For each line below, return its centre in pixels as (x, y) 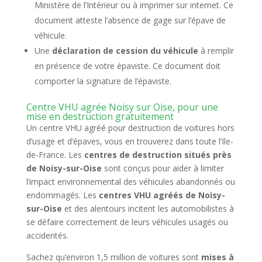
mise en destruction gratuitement (100, 116)
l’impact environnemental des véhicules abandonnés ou (130, 182)
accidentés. (47, 235)
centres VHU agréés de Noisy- (162, 195)
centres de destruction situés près (158, 155)
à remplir (216, 51)
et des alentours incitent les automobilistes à (148, 208)
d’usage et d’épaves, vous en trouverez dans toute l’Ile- (130, 141)
